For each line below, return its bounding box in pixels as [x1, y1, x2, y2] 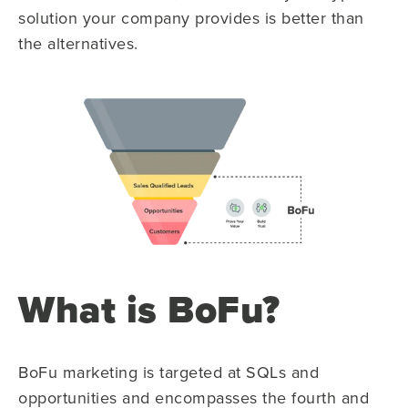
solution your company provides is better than [18, 5, 364, 29]
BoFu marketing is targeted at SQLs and [18, 361, 319, 384]
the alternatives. [18, 31, 138, 55]
